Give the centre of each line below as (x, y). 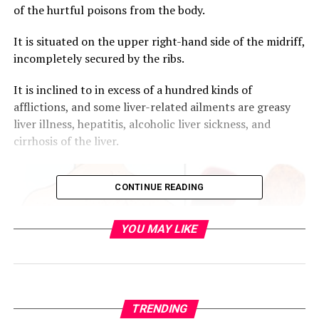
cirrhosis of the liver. (66, 141)
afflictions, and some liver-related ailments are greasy (152, 107)
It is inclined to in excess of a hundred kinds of (132, 90)
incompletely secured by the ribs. (99, 58)
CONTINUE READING (159, 187)
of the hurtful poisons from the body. (109, 10)
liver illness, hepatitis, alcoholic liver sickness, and (142, 124)
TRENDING (159, 309)
